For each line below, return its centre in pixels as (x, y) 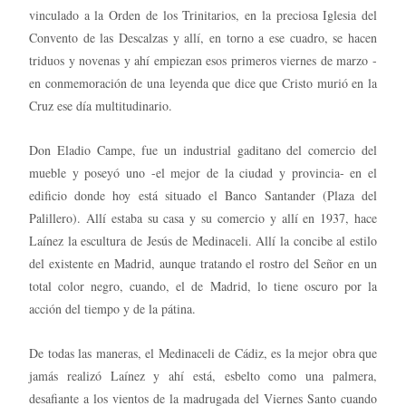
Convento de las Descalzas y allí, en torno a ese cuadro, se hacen (203, 37)
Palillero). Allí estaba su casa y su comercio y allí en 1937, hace (203, 217)
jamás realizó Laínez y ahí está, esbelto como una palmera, (203, 375)
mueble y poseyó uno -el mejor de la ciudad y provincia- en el (203, 172)
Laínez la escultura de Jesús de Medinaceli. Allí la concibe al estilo (203, 240)
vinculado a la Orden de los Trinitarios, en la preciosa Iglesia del (203, 14)
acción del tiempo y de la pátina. (112, 308)
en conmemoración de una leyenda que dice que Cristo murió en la (203, 82)
